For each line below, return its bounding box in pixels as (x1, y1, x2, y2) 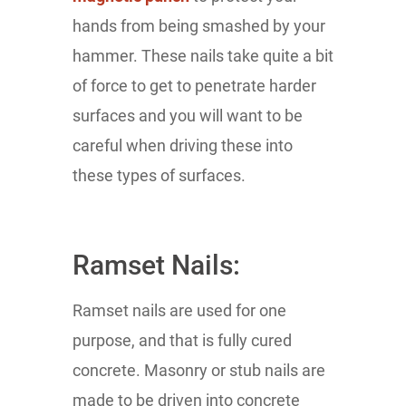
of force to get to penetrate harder (72, 75, 316, 95)
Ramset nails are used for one (72, 300, 286, 320)
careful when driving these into (72, 135, 293, 155)
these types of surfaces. (72, 165, 246, 185)
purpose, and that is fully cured (72, 330, 292, 350)
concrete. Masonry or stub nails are (72, 360, 325, 380)
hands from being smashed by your (72, 15, 325, 35)
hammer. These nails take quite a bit (72, 45, 333, 65)
